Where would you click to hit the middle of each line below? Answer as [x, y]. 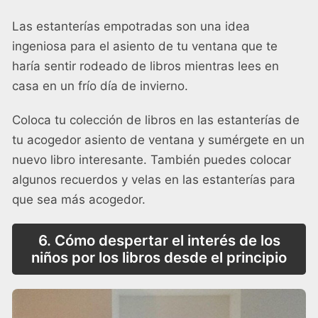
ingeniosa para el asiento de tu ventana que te [145, 46]
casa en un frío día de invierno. [100, 86]
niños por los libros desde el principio [159, 257]
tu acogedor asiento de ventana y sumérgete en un [158, 139]
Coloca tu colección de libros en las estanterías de [156, 120]
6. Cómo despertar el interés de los [159, 240]
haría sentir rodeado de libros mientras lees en [146, 66]
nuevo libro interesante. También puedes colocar [152, 159]
